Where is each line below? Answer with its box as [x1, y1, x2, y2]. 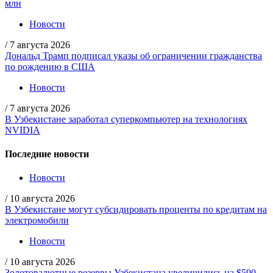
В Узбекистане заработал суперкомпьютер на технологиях [5, 113, 247, 124]
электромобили [5, 215, 69, 226]
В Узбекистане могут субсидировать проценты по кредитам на [5, 204, 267, 215]
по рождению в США [5, 61, 95, 72]
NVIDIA [5, 124, 40, 135]
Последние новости [5, 149, 89, 160]
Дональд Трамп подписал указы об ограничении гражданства [5, 50, 262, 61]
